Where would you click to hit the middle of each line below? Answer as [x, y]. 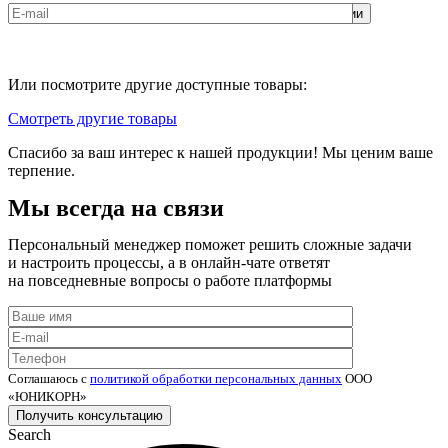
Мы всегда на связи [116, 208]
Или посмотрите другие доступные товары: [157, 85]
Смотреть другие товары [92, 119]
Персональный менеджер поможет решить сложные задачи [210, 245]
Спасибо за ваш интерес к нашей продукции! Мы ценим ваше [220, 153]
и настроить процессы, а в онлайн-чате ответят [169, 263]
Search [29, 435]
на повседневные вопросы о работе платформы [170, 281]
